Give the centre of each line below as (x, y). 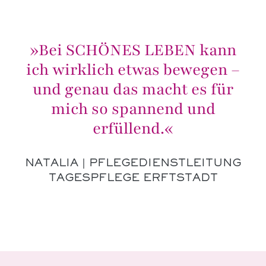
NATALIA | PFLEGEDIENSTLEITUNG (133, 163)
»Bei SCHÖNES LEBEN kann (133, 50)
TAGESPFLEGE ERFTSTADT (133, 178)
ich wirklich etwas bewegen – (133, 69)
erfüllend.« (133, 128)
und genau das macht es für (133, 89)
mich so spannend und (133, 108)
